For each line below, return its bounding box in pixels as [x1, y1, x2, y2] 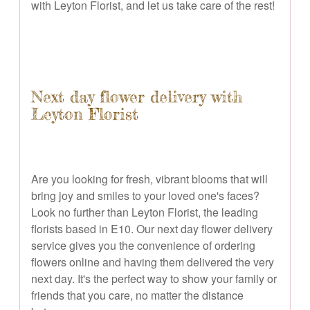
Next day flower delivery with [31, 86, 242, 107]
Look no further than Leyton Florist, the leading [31, 203, 258, 220]
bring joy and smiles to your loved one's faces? [31, 187, 259, 203]
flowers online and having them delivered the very [31, 253, 274, 270]
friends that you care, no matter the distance [31, 286, 244, 303]
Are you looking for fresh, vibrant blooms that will [31, 170, 268, 187]
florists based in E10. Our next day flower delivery [31, 220, 273, 237]
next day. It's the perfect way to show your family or [31, 270, 277, 286]
